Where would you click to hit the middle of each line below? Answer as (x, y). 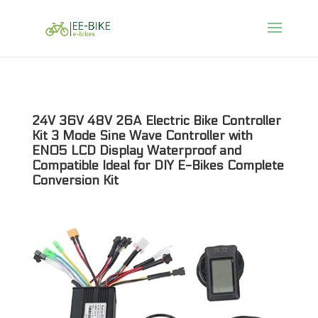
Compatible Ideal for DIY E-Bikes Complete (158, 166)
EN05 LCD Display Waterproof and (136, 151)
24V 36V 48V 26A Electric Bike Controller (156, 121)
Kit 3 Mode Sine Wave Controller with (142, 136)
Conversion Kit (75, 181)
